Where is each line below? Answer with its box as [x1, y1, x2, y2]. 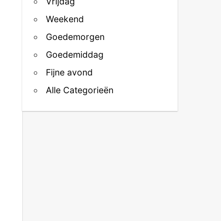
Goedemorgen [46, 31, 105, 42]
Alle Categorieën [46, 84, 114, 95]
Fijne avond [46, 67, 93, 77]
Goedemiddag [46, 49, 104, 60]
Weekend [46, 13, 84, 24]
